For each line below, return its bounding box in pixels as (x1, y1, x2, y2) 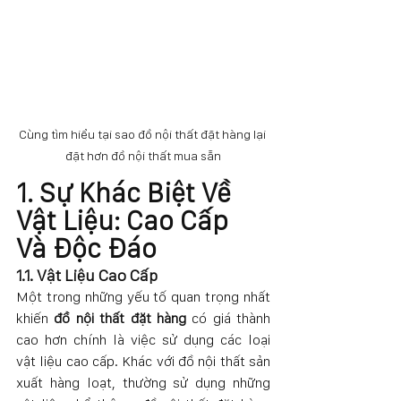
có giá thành (185, 309, 270, 327)
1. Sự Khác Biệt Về (16, 175, 237, 209)
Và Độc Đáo (16, 231, 157, 264)
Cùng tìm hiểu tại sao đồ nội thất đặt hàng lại (18, 126, 269, 141)
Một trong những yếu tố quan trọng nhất (16, 287, 270, 305)
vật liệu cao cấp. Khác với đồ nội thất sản (16, 352, 270, 370)
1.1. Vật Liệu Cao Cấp (16, 265, 158, 285)
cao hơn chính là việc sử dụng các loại (16, 330, 270, 348)
